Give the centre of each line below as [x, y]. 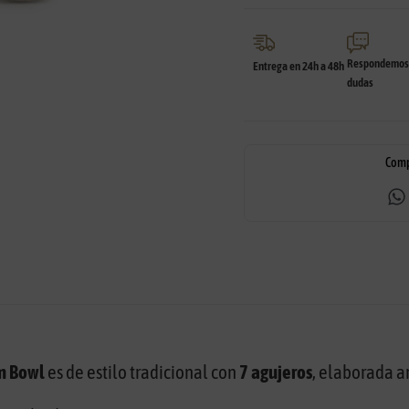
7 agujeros [275, 372]
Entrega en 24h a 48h [298, 66]
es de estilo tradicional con [142, 372]
